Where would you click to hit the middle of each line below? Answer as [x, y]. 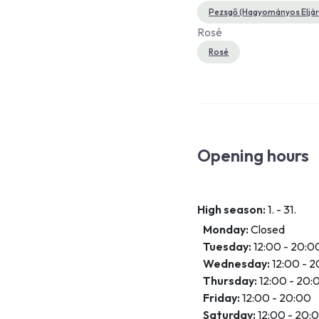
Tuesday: [228, 247]
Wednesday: [237, 264]
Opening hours [253, 156]
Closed [267, 230]
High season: [232, 210]
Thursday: [230, 281]
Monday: [226, 230]
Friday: [222, 298]
